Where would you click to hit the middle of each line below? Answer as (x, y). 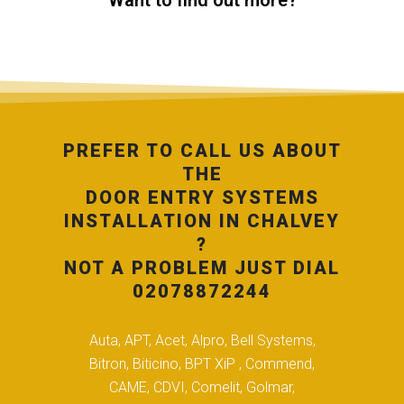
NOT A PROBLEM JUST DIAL (202, 268)
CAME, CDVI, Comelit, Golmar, (202, 388)
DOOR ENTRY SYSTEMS (202, 198)
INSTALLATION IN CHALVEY (202, 221)
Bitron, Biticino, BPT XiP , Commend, (202, 364)
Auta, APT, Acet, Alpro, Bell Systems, (202, 341)
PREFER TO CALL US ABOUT (202, 151)
